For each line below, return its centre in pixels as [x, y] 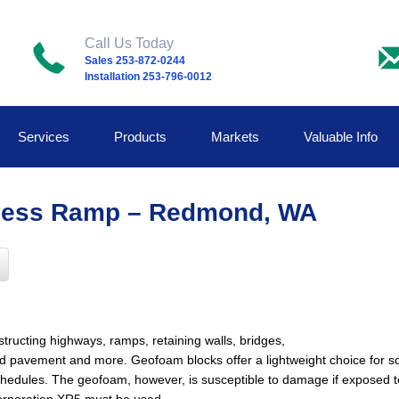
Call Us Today [129, 43]
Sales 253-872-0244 [134, 61]
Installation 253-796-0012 [148, 77]
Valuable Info [341, 136]
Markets [236, 136]
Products [141, 136]
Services [44, 136]
